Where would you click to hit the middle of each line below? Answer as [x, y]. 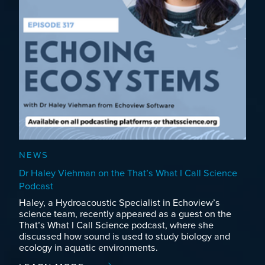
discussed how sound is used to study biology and [125, 237]
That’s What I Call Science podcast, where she [116, 226]
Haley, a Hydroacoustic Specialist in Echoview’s [119, 203]
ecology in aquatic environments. [88, 248]
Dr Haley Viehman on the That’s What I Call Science [128, 173]
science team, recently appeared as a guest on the [125, 214]
